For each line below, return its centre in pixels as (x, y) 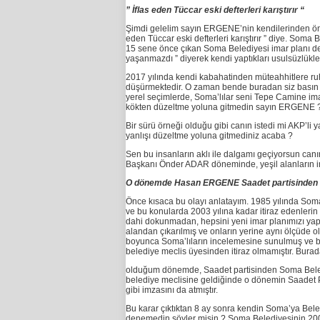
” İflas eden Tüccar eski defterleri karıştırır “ (215, 10)
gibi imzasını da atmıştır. (171, 290)
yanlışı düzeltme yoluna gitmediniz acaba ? (209, 136)
